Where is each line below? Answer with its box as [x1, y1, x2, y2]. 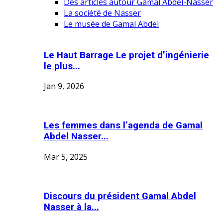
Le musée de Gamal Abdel [64, 18, 159, 29]
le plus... [44, 60, 80, 72]
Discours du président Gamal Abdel [44, 190, 196, 202]
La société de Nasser [64, 7, 141, 18]
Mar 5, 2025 [44, 151, 88, 162]
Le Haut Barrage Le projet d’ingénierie [44, 49, 209, 61]
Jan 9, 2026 [44, 81, 84, 92]
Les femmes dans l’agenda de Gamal [44, 120, 203, 131]
